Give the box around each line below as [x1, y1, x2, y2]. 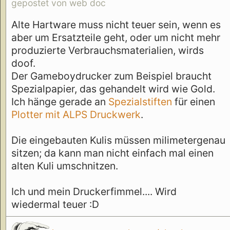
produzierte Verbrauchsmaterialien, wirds [11, 44, 204, 56]
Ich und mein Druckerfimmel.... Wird [11, 185, 177, 198]
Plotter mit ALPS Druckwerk [11, 108, 141, 121]
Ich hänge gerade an [11, 95, 108, 108]
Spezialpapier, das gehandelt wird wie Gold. [11, 82, 215, 95]
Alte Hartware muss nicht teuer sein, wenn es [11, 18, 221, 31]
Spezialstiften [108, 95, 172, 108]
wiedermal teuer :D [11, 198, 99, 210]
